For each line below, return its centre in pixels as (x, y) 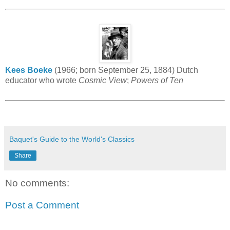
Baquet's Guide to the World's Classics (72, 139)
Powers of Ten (157, 80)
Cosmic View (103, 80)
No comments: (37, 183)
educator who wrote (42, 80)
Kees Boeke (29, 70)
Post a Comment (42, 205)
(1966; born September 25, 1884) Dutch (125, 70)
